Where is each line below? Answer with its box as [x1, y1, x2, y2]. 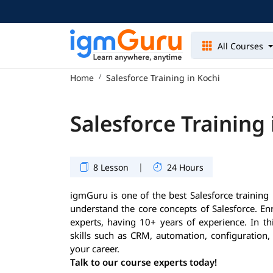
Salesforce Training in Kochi [106, 71, 220, 83]
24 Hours [167, 161, 204, 173]
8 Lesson [93, 161, 129, 173]
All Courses [215, 40, 266, 52]
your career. [70, 242, 119, 255]
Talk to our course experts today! [70, 255, 217, 268]
